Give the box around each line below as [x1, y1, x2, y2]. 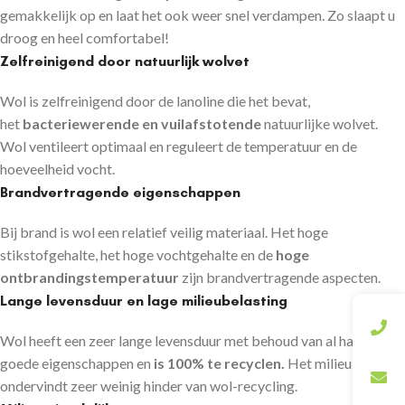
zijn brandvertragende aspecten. [179, 268, 381, 286]
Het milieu [285, 353, 352, 372]
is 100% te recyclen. [154, 353, 285, 372]
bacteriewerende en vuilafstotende [23, 114, 261, 132]
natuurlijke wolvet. [261, 114, 378, 132]
